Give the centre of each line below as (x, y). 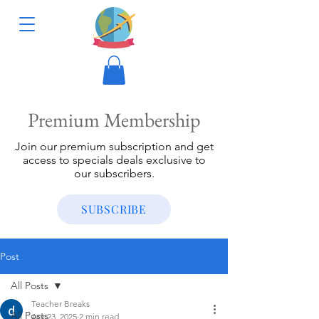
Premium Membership (114, 119)
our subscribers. (114, 173)
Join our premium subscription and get (114, 146)
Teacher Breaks (61, 303)
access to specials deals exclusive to (114, 159)
